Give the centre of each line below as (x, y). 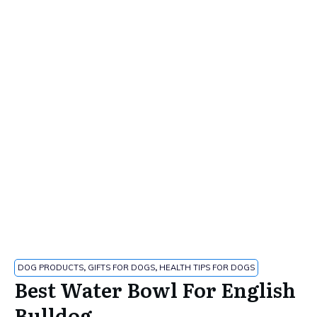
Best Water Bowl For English (155, 289)
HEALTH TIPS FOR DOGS (207, 267)
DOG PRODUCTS (51, 267)
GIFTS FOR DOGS (121, 267)
